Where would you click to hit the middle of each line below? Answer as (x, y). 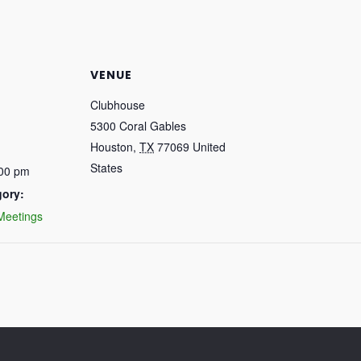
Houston (112, 147)
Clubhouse (118, 105)
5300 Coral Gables (138, 126)
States (106, 168)
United (209, 147)
